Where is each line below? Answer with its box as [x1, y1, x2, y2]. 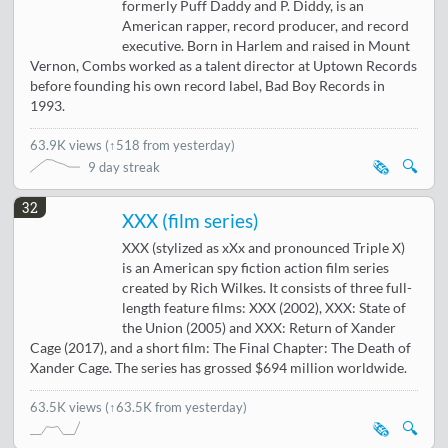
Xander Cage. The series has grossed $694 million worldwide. [30, 359, 408, 376]
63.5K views [30, 398, 106, 415]
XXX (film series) [122, 209, 260, 232]
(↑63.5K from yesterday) [105, 398, 248, 415]
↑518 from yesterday [109, 137, 232, 154]
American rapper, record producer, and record [122, 18, 410, 35]
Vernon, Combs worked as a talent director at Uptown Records [30, 58, 418, 75]
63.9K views [30, 137, 106, 154]
